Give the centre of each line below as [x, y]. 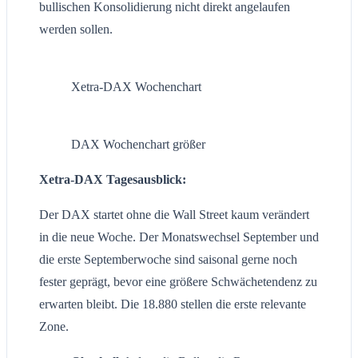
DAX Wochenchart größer [138, 145]
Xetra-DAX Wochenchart [136, 87]
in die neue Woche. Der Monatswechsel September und [179, 237]
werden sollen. [76, 30]
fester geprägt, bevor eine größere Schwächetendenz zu [178, 282]
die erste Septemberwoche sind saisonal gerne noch [168, 260]
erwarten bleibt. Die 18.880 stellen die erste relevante [173, 304]
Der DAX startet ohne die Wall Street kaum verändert [174, 215]
